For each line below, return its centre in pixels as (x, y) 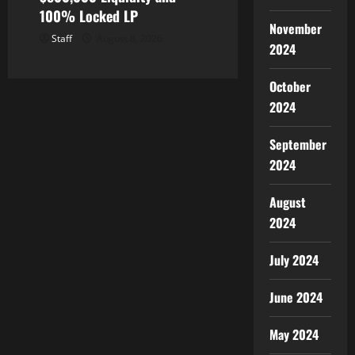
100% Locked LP (89, 16)
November (295, 29)
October (290, 86)
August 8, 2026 (128, 38)
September (298, 144)
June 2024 (296, 297)
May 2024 (294, 334)
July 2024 (294, 260)
